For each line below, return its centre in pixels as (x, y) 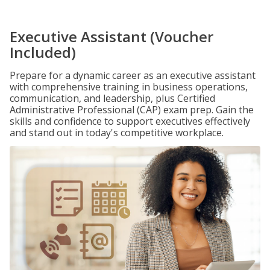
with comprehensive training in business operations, (129, 87)
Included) (43, 52)
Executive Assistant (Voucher (111, 36)
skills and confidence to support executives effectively (130, 121)
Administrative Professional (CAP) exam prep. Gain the (132, 110)
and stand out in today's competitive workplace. (117, 133)
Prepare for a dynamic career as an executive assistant (133, 75)
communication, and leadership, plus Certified (112, 98)
